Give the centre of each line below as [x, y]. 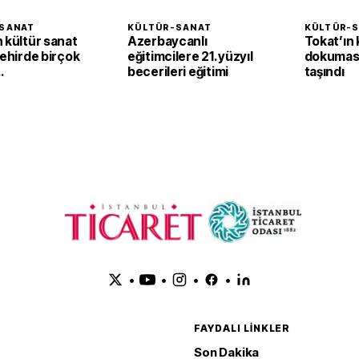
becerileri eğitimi [178, 72]
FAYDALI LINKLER [242, 328]
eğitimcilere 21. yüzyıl [190, 56]
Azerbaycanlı [167, 41]
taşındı [324, 72]
